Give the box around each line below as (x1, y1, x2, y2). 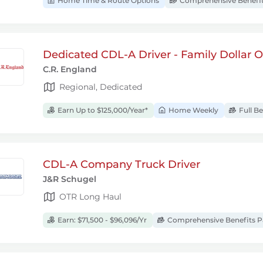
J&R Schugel (43, 174, 96, 184)
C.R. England (43, 64, 97, 75)
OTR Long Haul (59, 191, 122, 202)
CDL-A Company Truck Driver (43, 158, 200, 171)
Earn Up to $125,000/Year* (56, 106, 148, 114)
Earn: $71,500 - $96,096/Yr (56, 215, 147, 224)
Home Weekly (167, 106, 218, 114)
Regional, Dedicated (59, 81, 142, 92)
